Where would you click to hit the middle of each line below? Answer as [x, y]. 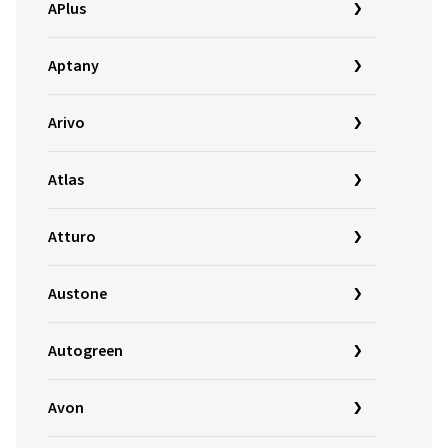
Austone [77, 294]
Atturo [72, 237]
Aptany [73, 66]
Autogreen [85, 351]
